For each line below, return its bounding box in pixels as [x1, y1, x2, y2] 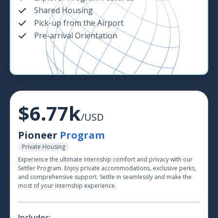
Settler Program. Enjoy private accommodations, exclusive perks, [18, 164, 196, 173]
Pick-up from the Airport [34, 18, 124, 29]
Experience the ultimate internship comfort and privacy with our [18, 155, 193, 164]
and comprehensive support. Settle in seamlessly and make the [18, 173, 192, 182]
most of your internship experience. [18, 182, 116, 190]
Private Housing [22, 143, 65, 151]
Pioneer [18, 128, 60, 142]
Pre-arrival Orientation [34, 30, 117, 41]
